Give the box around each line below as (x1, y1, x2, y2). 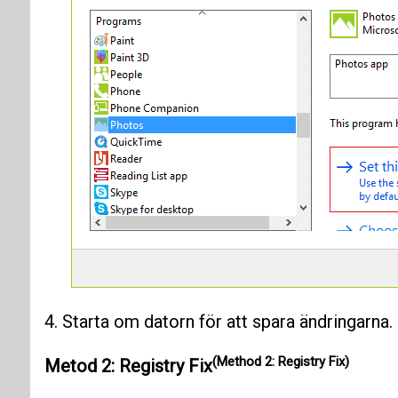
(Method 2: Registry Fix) (211, 353, 349, 370)
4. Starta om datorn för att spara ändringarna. (44, 311, 393, 333)
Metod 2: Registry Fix (44, 355, 212, 378)
